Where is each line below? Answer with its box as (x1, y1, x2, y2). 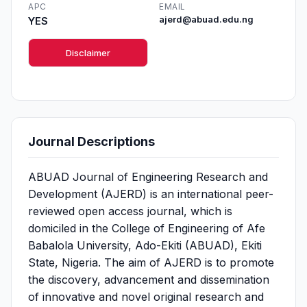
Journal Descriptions (28, 134, 155, 149)
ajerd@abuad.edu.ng (159, 14, 254, 25)
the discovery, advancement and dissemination (28, 273, 269, 286)
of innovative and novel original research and (28, 290, 264, 304)
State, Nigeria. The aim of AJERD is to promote (28, 256, 274, 269)
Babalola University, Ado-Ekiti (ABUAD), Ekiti (28, 238, 262, 252)
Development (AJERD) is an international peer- (28, 187, 273, 201)
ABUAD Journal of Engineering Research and (28, 170, 268, 184)
